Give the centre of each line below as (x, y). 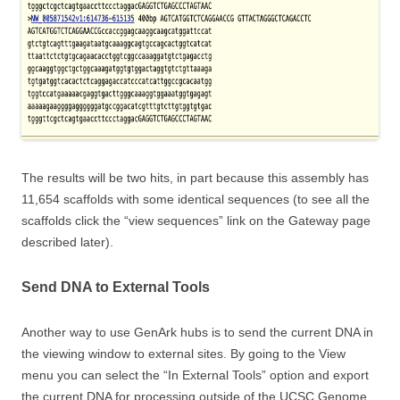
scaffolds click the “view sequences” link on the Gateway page (196, 220)
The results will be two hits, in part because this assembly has (195, 177)
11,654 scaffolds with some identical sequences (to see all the (196, 199)
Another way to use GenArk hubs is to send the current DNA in (197, 332)
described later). (69, 242)
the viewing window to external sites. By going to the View (183, 353)
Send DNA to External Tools (116, 287)
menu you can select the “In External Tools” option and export (195, 375)
